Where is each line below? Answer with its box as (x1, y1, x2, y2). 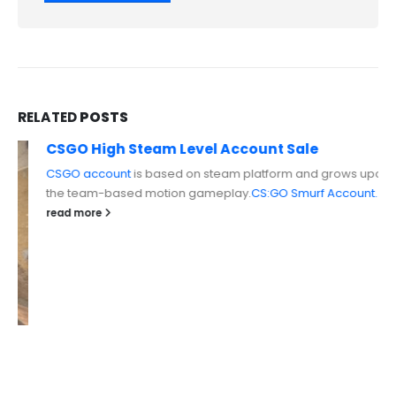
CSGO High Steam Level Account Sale (18, 140, 290, 159)
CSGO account (18, 165, 103, 183)
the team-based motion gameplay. (18, 185, 223, 202)
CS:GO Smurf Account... (223, 185, 354, 202)
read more (18, 206, 76, 221)
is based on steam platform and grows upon (103, 165, 362, 183)
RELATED (18, 108, 80, 127)
